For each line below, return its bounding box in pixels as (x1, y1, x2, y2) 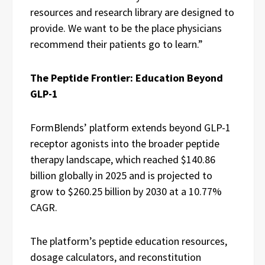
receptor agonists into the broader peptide (30, 137, 219, 150)
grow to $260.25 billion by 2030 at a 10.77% (30, 185, 222, 198)
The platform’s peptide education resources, (30, 234, 227, 248)
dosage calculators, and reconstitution (30, 250, 201, 264)
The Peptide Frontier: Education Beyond (30, 71, 223, 85)
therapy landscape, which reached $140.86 (30, 153, 215, 166)
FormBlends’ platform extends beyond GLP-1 (30, 121, 231, 134)
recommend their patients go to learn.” (30, 37, 203, 51)
